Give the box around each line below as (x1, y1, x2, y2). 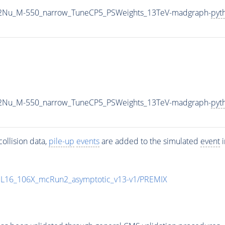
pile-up (48, 135, 74, 147)
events (76, 135, 99, 147)
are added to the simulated (99, 135, 200, 147)
